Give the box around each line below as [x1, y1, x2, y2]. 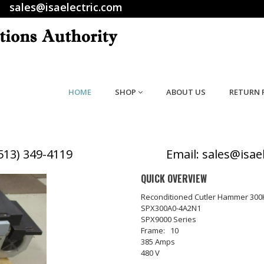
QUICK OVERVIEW [141, 171, 207, 186]
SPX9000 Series [141, 214, 196, 225]
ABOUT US [166, 87, 206, 97]
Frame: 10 [141, 225, 179, 236]
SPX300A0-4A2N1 [141, 203, 201, 213]
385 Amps [141, 236, 175, 247]
